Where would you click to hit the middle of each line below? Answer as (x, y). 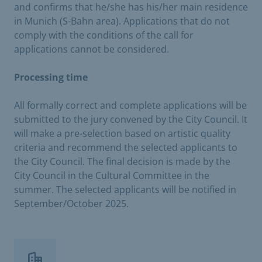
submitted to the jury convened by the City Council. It (131, 119)
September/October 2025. (71, 203)
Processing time (51, 77)
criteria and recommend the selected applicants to (126, 147)
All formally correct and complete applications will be (130, 105)
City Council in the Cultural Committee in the (112, 175)
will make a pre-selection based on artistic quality (122, 133)
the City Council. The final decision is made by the (122, 161)
